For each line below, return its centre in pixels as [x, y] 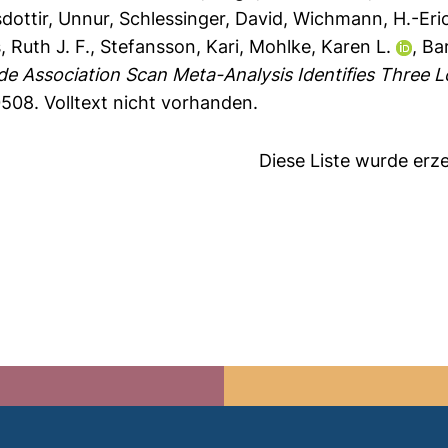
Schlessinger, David [201, 18]
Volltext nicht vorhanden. [151, 102]
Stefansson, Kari [170, 46]
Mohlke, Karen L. [320, 46]
